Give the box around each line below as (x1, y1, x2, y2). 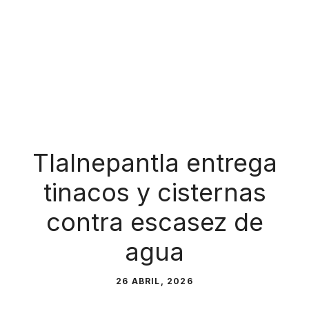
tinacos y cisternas (43, 177, 266, 208)
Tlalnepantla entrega (32, 147, 277, 178)
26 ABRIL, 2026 (116, 275, 193, 286)
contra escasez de (46, 206, 263, 237)
